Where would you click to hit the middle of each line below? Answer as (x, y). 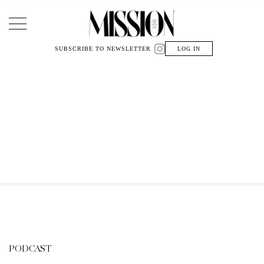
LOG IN (189, 49)
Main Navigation (75, 34)
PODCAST (30, 249)
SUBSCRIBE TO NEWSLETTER (103, 49)
